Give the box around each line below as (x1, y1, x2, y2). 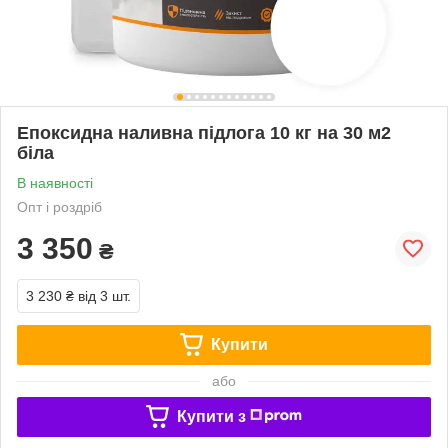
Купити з (176, 407, 246, 425)
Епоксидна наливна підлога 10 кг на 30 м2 (17, 122, 391, 143)
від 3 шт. (78, 287, 131, 304)
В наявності (17, 174, 93, 191)
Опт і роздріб (17, 198, 102, 215)
